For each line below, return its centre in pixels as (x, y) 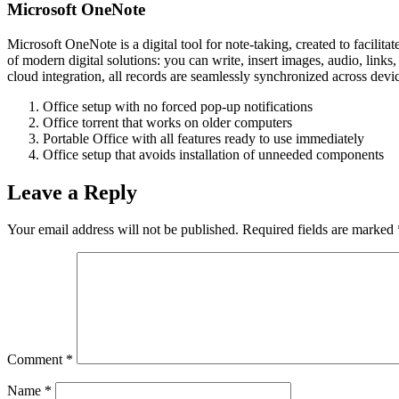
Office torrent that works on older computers (167, 122)
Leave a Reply (72, 192)
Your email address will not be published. (123, 230)
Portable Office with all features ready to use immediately (204, 138)
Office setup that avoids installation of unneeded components (213, 154)
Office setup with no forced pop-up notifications (178, 106)
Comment (37, 360)
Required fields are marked (320, 230)
